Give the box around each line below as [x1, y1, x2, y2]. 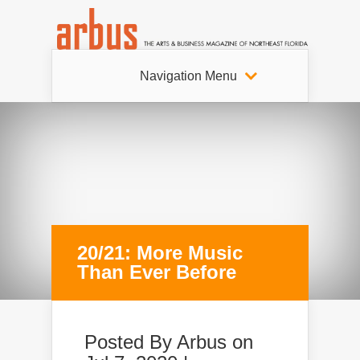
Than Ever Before [77, 260, 236, 283]
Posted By [84, 330, 177, 353]
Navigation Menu [139, 68, 237, 83]
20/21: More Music [77, 241, 243, 264]
